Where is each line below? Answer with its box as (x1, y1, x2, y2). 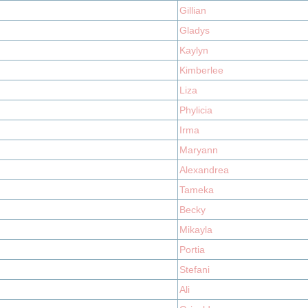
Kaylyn (179, 45, 208, 56)
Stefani (179, 264, 210, 275)
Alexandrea (179, 164, 229, 175)
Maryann (179, 144, 218, 155)
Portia (179, 244, 205, 255)
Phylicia (179, 104, 212, 115)
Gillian (179, 5, 206, 16)
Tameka (179, 184, 214, 195)
